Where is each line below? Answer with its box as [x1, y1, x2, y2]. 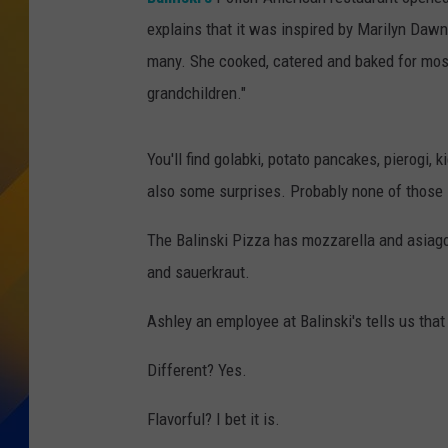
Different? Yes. [147, 360, 247, 381]
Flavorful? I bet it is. [147, 409, 280, 430]
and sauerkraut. [147, 262, 250, 283]
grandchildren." [147, 83, 246, 104]
